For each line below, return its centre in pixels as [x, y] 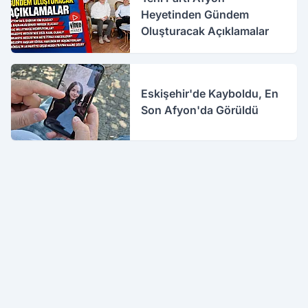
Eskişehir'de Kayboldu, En [210, 94]
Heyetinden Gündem [195, 15]
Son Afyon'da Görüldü [200, 110]
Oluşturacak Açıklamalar [205, 31]
